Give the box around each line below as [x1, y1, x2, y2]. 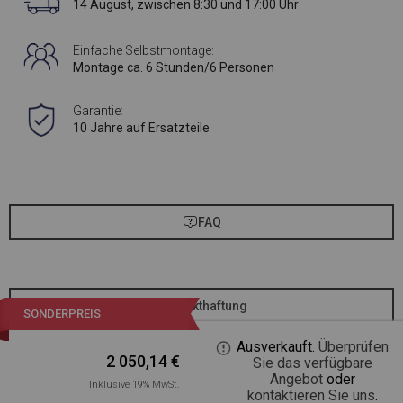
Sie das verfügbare [252, 354, 372, 372]
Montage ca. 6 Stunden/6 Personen [73, 60, 275, 76]
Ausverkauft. [236, 338, 318, 355]
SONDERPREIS [23, 307, 101, 320]
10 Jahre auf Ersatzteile [73, 121, 210, 136]
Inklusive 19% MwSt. [89, 379, 181, 390]
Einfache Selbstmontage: [73, 43, 215, 58]
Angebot [269, 371, 323, 388]
